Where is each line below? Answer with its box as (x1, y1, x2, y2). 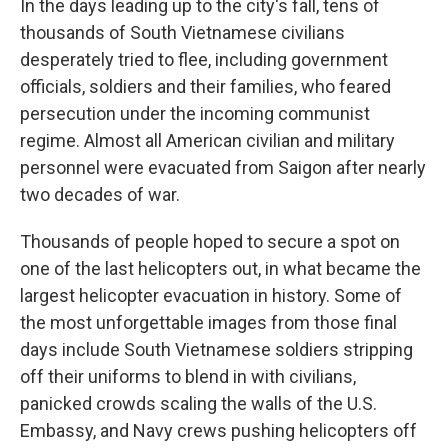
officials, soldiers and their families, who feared (20, 76, 391, 97)
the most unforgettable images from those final (20, 312, 397, 333)
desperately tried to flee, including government (20, 49, 388, 70)
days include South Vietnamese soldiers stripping (20, 339, 413, 360)
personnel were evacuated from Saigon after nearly (20, 157, 426, 178)
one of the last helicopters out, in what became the (20, 258, 421, 279)
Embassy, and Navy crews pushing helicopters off (20, 420, 417, 441)
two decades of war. (20, 184, 180, 205)
